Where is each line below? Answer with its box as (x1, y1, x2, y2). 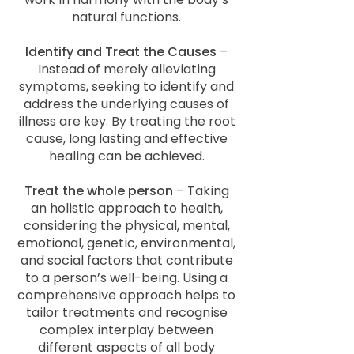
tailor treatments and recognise (25, 303, 228, 322)
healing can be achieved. (48, 147, 205, 165)
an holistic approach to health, (30, 199, 223, 217)
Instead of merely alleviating (37, 60, 216, 78)
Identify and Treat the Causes (25, 43, 217, 61)
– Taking (172, 182, 229, 200)
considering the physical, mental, (23, 217, 230, 235)
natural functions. (72, 8, 181, 26)
